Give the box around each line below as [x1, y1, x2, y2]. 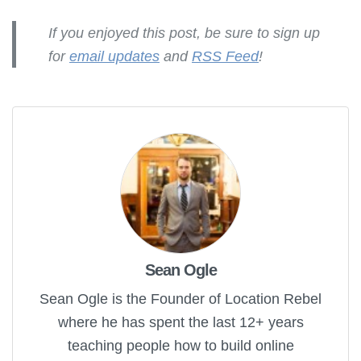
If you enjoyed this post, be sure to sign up [48, 24, 320, 42]
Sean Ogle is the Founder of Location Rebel [39, 290, 322, 308]
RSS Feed [192, 48, 259, 65]
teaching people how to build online [67, 337, 294, 355]
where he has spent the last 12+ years [57, 313, 304, 331]
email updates [69, 48, 160, 65]
